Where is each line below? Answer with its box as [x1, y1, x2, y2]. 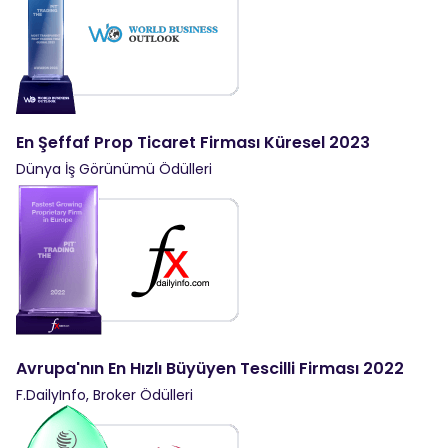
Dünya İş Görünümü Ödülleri [16, 158, 212, 179]
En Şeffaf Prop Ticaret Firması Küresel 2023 [16, 130, 370, 154]
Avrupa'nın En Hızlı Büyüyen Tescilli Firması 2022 [16, 356, 404, 380]
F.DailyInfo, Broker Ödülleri [16, 384, 193, 405]
